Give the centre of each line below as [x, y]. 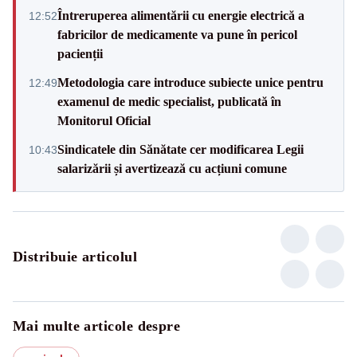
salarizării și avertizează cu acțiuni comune [172, 168]
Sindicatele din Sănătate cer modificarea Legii [180, 149]
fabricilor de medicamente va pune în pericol [177, 34]
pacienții [80, 53]
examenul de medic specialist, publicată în [169, 101]
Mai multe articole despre [97, 326]
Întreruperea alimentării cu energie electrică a [181, 15]
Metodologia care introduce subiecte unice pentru [190, 82]
